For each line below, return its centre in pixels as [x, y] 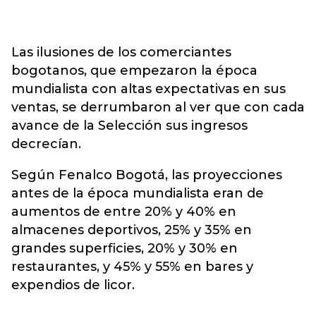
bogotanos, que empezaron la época [134, 71]
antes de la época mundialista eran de [138, 193]
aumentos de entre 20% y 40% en [124, 212]
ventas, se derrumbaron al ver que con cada [158, 107]
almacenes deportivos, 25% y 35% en [132, 230]
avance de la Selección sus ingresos [129, 126]
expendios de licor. [73, 285]
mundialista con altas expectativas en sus [148, 89]
